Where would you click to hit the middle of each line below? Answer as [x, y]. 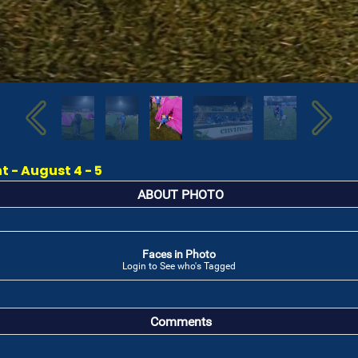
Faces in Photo [179, 254]
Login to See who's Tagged [179, 266]
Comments [181, 322]
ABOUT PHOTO [181, 195]
